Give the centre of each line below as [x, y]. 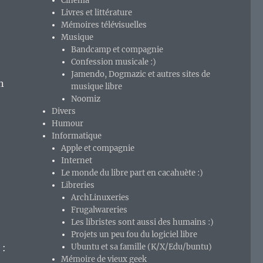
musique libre [96, 87]
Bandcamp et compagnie [117, 50]
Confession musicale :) [113, 62]
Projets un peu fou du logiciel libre [134, 235]
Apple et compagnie [98, 149]
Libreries [78, 186]
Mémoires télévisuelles [104, 25]
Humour [68, 124]
